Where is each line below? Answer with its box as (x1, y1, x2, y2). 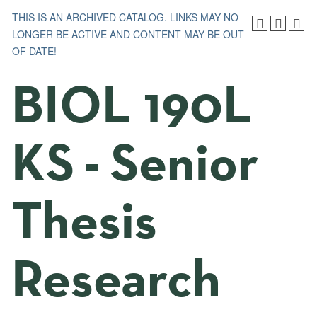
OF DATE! (12, 44, 57, 58)
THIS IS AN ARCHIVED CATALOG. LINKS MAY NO (12, 10, 238, 24)
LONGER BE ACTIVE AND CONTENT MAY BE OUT (12, 27, 244, 41)
